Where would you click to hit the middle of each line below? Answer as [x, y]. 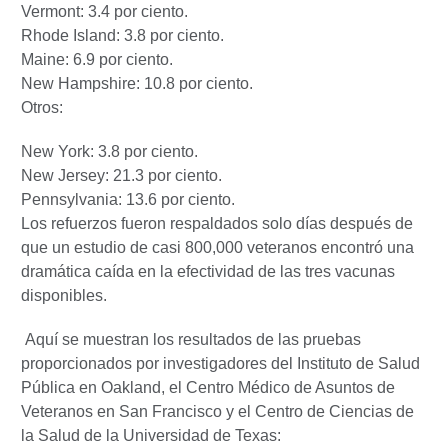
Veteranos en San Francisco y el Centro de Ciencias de [217, 411]
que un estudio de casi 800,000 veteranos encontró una [217, 247]
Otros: [42, 107]
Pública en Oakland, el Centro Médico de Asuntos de [208, 387]
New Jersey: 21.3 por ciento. [121, 175]
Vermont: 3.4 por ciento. [104, 11]
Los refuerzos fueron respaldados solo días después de [217, 223]
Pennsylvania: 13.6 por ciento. [128, 199]
